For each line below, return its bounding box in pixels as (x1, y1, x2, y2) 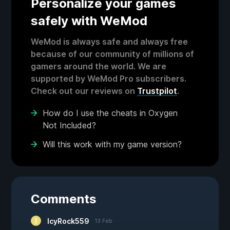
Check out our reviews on (31, 86, 137, 97)
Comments (31, 191, 97, 207)
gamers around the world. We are (31, 61, 166, 72)
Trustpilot (137, 86, 177, 97)
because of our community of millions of (31, 49, 194, 60)
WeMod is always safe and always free (31, 36, 188, 47)
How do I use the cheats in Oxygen (43, 108, 178, 119)
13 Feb (94, 217, 112, 225)
